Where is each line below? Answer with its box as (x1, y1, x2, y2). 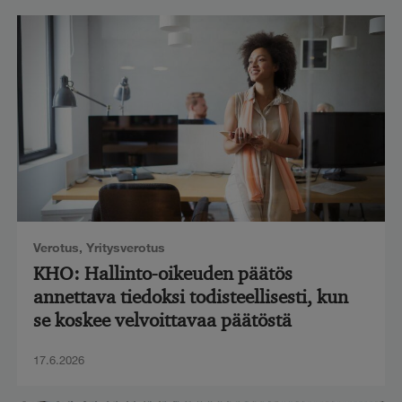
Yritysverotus (85, 239, 165, 255)
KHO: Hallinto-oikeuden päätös (32, 262, 293, 286)
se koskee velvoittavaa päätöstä (32, 309, 292, 333)
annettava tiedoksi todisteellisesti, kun (32, 285, 348, 310)
